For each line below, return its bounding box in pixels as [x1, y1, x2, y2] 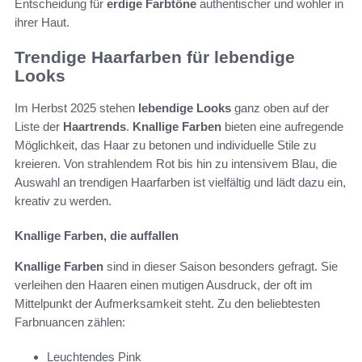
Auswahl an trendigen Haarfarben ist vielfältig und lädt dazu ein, [15, 175, 346, 190]
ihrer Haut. [15, 15, 69, 29]
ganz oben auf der [231, 101, 329, 116]
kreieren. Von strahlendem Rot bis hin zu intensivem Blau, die [15, 157, 337, 171]
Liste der [15, 120, 63, 134]
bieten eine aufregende [221, 120, 343, 134]
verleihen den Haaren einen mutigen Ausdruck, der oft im [15, 278, 313, 293]
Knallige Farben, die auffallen [15, 229, 179, 243]
